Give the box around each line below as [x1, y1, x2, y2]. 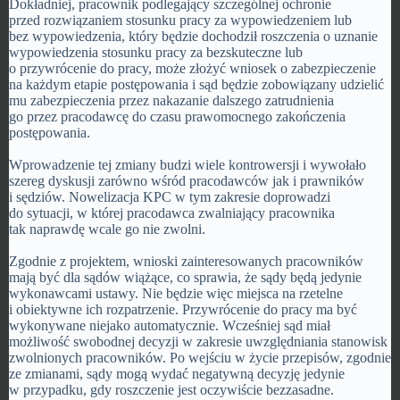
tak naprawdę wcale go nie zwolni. [9, 221, 205, 237]
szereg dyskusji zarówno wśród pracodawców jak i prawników [9, 173, 364, 188]
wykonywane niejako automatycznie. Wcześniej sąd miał [9, 318, 330, 333]
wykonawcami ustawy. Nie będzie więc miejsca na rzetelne [9, 286, 343, 301]
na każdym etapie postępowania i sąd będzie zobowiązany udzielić [9, 77, 384, 92]
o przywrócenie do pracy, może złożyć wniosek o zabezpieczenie [9, 61, 376, 76]
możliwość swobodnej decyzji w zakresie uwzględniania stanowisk [9, 334, 387, 349]
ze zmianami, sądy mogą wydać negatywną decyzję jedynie [9, 366, 345, 381]
